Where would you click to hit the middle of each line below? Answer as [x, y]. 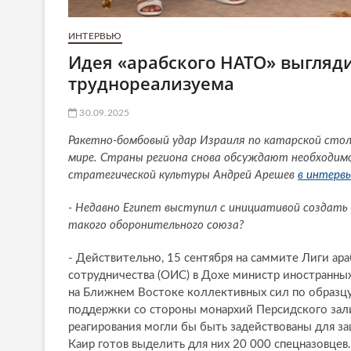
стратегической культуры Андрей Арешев [183, 175]
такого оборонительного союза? [156, 226]
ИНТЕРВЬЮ [95, 36]
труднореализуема [151, 83]
